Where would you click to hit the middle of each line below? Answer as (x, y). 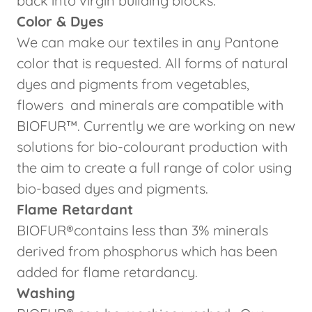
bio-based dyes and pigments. (112, 188)
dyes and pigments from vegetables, (133, 84)
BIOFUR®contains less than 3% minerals (142, 230)
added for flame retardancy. (109, 272)
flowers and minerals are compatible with (150, 105)
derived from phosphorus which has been (147, 251)
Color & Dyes (60, 21)
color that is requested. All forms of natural (153, 63)
